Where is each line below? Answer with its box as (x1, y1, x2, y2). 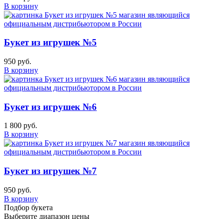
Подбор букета (4, 203, 53, 212)
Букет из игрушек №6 (4, 101, 97, 112)
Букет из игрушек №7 (4, 166, 97, 176)
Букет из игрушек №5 (4, 37, 97, 48)
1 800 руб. (4, 121, 37, 130)
